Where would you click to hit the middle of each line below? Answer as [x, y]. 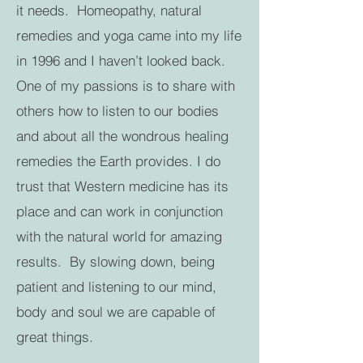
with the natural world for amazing [119, 236]
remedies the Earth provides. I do [118, 161]
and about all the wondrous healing [122, 136]
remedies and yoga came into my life [129, 35]
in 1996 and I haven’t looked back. [123, 60]
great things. [57, 337]
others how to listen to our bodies [117, 111]
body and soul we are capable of [116, 312]
